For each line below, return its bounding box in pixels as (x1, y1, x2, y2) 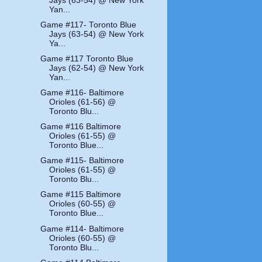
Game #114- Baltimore (40, 224, 125, 233)
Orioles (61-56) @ (49, 98, 116, 107)
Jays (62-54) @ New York (49, 63, 144, 73)
